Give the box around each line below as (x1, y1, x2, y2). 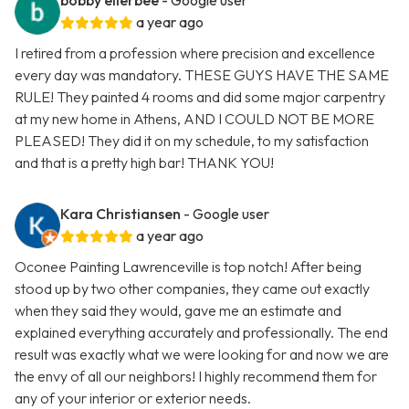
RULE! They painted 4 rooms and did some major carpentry (15, 88, 385, 107)
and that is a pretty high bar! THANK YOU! (15, 153, 274, 173)
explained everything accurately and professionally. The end (15, 323, 388, 342)
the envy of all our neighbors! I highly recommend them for (15, 367, 377, 386)
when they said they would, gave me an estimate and (15, 301, 341, 320)
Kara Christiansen (60, 204, 181, 224)
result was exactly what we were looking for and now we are (15, 345, 389, 364)
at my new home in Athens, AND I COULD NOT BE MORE (15, 110, 374, 129)
